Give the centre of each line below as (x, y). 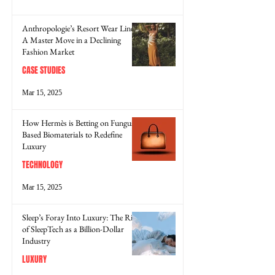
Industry (36, 240)
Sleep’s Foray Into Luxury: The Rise (80, 217)
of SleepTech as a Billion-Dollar (73, 229)
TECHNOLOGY (42, 165)
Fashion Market (48, 51)
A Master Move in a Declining (72, 40)
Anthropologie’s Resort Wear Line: (79, 28)
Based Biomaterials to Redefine (72, 134)
